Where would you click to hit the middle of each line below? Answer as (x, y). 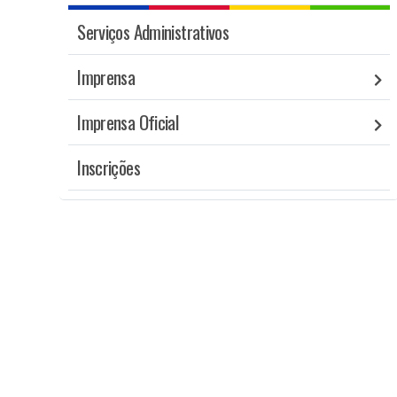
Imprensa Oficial (128, 122)
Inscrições (109, 167)
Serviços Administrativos (153, 32)
